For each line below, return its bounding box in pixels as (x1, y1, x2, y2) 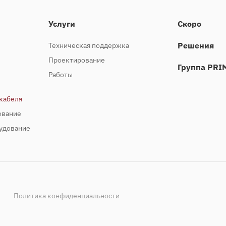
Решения (178, 40, 214, 51)
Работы (48, 70, 73, 80)
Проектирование (48, 55, 105, 65)
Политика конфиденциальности (14, 191, 120, 201)
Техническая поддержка (48, 41, 129, 50)
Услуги (48, 19, 75, 29)
